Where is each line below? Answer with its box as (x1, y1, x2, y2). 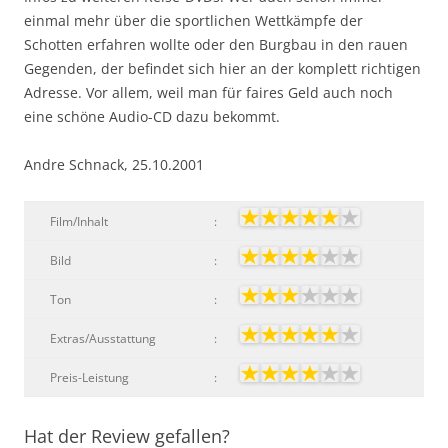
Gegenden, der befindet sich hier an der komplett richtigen (24, 58, 421, 78)
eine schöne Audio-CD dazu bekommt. (24, 106, 280, 126)
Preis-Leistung (50, 368, 129, 386)
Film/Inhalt (50, 212, 108, 230)
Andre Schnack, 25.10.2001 (24, 154, 204, 174)
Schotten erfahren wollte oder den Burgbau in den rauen (24, 34, 408, 54)
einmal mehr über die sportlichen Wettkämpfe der (24, 10, 363, 30)
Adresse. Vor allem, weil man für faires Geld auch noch (24, 82, 393, 102)
